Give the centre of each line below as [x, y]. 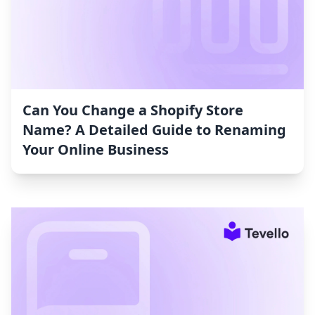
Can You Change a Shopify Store [133, 110]
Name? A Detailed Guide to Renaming [154, 130]
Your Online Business [96, 150]
